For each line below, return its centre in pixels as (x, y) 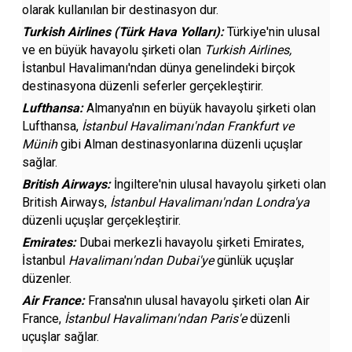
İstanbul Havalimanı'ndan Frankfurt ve (188, 126)
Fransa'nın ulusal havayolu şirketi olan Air (199, 301)
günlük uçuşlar (254, 260)
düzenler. (47, 279)
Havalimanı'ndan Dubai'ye (141, 260)
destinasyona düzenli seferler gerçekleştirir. (143, 86)
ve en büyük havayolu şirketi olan (114, 50)
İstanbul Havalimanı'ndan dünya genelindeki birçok (159, 68)
